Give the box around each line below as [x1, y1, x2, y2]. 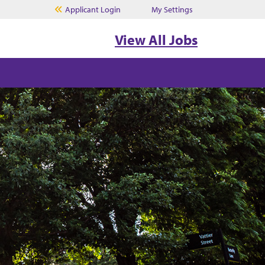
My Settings [150, 4, 193, 15]
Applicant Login [64, 4, 121, 15]
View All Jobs [115, 30, 198, 49]
